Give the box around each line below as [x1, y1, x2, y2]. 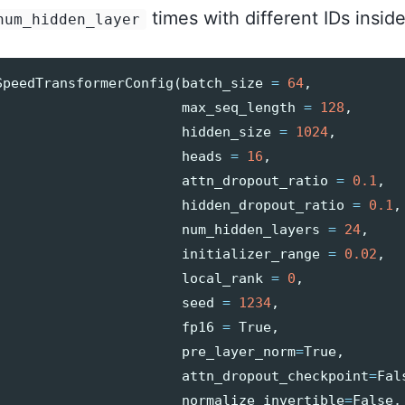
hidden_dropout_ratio [182, 196, 345, 213]
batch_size [182, 74, 264, 91]
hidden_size [182, 123, 272, 140]
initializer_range [182, 245, 321, 262]
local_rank [182, 269, 264, 287]
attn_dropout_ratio [182, 172, 329, 189]
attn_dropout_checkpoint [182, 367, 370, 384]
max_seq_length [182, 99, 297, 116]
